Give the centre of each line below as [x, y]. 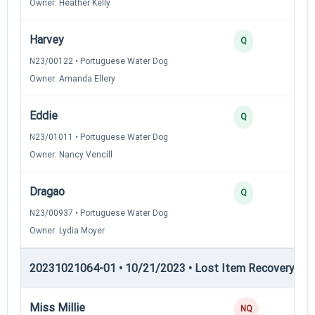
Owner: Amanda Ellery [72, 78]
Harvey [47, 39]
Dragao [47, 191]
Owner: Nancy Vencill [71, 154]
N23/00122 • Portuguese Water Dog [99, 61]
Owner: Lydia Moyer [67, 230]
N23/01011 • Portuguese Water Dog [99, 137]
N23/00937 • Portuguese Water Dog [99, 213]
